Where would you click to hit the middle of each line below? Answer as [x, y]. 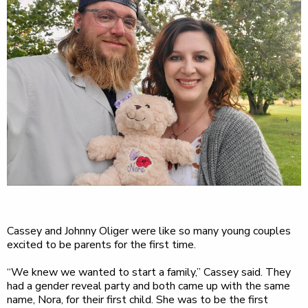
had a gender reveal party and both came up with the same [148, 286]
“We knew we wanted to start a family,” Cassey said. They [149, 273]
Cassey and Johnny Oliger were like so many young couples [149, 231]
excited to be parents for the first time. [101, 245]
